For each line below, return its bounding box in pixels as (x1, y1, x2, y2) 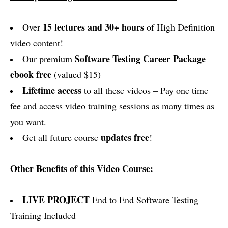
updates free (101, 131, 149, 144)
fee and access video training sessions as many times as (10, 100, 214, 112)
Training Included (10, 209, 76, 221)
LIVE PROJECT (22, 193, 90, 206)
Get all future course (22, 131, 101, 144)
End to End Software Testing (90, 193, 198, 206)
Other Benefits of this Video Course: (10, 162, 153, 175)
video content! (10, 37, 63, 49)
